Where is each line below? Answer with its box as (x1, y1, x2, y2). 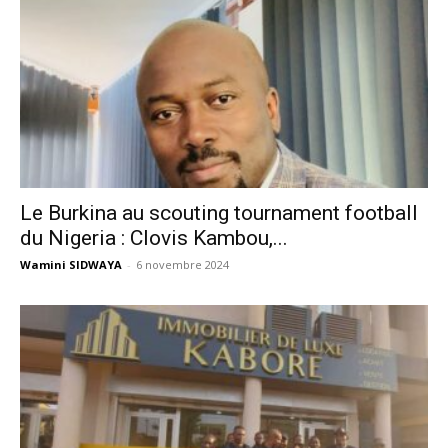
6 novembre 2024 (136, 257, 229, 273)
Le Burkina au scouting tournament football (20, 201, 418, 226)
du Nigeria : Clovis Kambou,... (20, 226, 288, 251)
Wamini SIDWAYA (20, 257, 122, 273)
